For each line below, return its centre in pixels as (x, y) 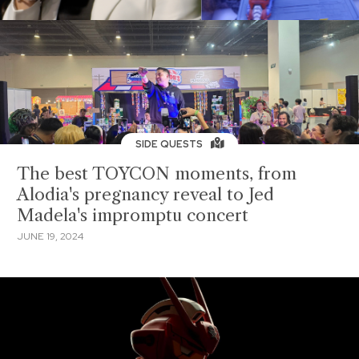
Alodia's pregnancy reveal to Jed (145, 194)
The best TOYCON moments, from (157, 173)
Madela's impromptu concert (133, 215)
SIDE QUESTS (170, 144)
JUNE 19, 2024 (50, 236)
